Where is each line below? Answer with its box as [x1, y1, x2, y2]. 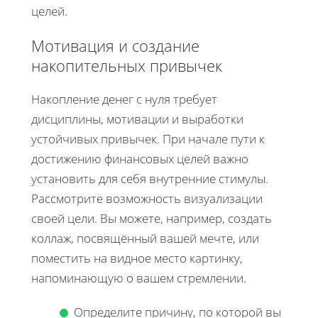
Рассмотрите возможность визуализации [31, 190, 263, 207]
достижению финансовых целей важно [31, 150, 248, 167]
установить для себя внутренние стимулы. [31, 170, 268, 187]
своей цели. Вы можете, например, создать [31, 209, 272, 226]
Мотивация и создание [31, 34, 199, 56]
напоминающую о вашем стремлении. [31, 269, 246, 286]
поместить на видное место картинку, [31, 249, 243, 266]
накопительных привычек [31, 54, 222, 76]
